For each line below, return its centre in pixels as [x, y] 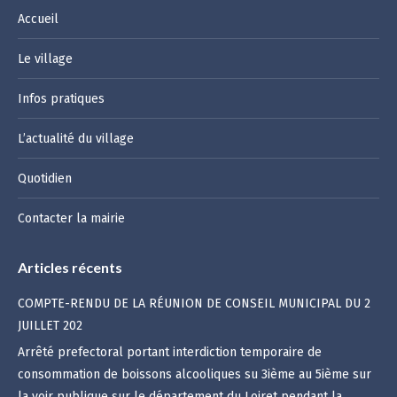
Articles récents [70, 267]
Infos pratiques [61, 98]
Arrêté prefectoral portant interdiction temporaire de [170, 352]
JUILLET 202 [50, 325]
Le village [45, 58]
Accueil [38, 19]
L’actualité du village [76, 138]
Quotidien [45, 178]
